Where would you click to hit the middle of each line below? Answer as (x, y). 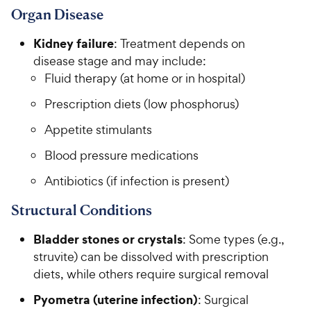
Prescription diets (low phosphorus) (142, 104)
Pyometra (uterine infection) (116, 300)
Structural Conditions (82, 210)
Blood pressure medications (121, 155)
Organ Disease (57, 15)
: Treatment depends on (179, 44)
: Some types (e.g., (234, 239)
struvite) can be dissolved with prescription (151, 257)
